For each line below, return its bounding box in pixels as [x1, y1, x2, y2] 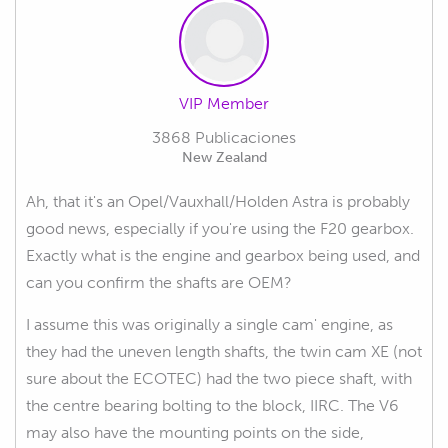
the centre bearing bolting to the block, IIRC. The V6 [26, 395, 399, 415]
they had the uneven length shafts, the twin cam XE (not [26, 341, 422, 361]
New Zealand [181, 148, 267, 166]
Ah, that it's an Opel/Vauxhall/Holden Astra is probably [26, 191, 410, 211]
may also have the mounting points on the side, [26, 422, 364, 442]
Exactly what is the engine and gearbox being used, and [26, 245, 420, 265]
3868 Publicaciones [152, 127, 296, 147]
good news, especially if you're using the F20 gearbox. [26, 218, 414, 238]
